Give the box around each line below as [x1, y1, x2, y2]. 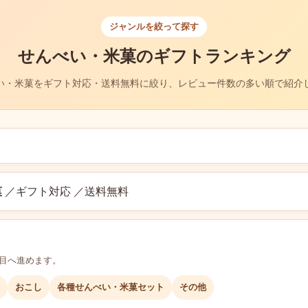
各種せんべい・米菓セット [57, 282, 164, 292]
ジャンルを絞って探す [109, 21, 199, 32]
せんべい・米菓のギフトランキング [17, 47, 291, 65]
